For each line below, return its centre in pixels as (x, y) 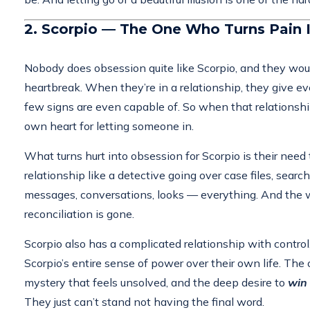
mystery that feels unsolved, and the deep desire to (156, 282)
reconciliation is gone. (79, 213)
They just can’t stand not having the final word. (144, 301)
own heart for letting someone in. (109, 126)
